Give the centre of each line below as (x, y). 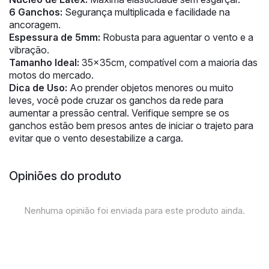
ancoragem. (35, 24)
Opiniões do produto (65, 176)
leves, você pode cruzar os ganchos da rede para (116, 100)
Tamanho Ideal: (44, 62)
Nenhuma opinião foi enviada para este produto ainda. (134, 210)
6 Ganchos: (36, 12)
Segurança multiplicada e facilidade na (146, 12)
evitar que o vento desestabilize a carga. (96, 138)
